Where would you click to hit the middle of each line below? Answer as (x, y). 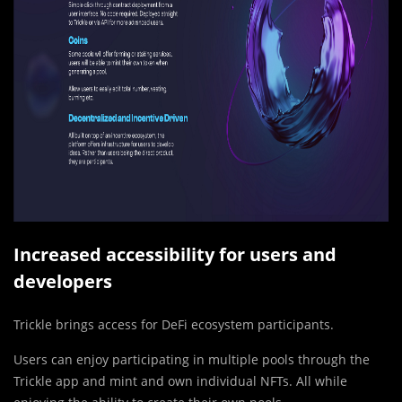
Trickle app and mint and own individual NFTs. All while (180, 381)
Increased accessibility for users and (175, 255)
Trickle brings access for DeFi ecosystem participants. (174, 325)
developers (63, 282)
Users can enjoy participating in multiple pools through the (192, 360)
